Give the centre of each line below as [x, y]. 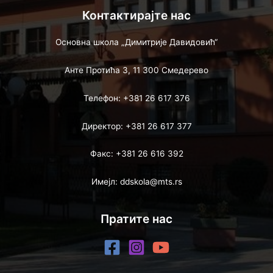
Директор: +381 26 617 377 [136, 126]
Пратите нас [136, 219]
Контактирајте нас [136, 15]
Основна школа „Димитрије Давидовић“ [136, 42]
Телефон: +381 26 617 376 [136, 98]
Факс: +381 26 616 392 [136, 154]
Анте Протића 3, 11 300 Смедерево [136, 70]
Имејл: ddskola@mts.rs [136, 182]
